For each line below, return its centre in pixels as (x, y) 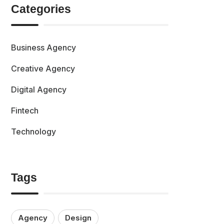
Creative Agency (43, 69)
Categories (41, 9)
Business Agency (44, 48)
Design (78, 217)
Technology (34, 132)
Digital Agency (39, 90)
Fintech (25, 111)
